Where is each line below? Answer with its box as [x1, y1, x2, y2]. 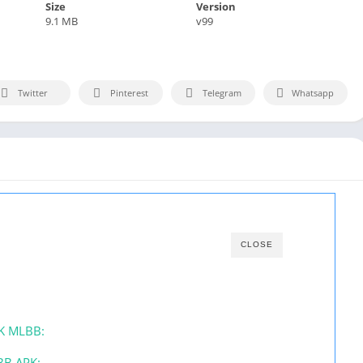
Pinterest [110, 86, 148, 99]
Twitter [18, 86, 48, 99]
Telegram [203, 86, 241, 99]
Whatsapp [292, 86, 334, 99]
